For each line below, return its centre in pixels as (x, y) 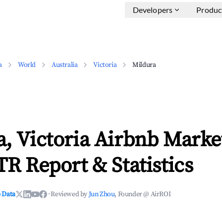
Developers (153, 10)
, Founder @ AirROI (143, 194)
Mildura (144, 65)
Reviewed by (70, 194)
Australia (65, 65)
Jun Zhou (102, 194)
